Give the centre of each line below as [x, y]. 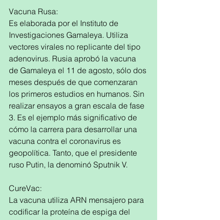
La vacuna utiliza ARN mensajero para [77, 200]
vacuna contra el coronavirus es [66, 141]
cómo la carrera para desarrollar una [74, 129]
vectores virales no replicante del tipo [76, 47]
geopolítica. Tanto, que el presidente [74, 153]
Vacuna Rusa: [33, 11]
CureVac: [25, 188]
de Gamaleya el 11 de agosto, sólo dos [79, 70]
